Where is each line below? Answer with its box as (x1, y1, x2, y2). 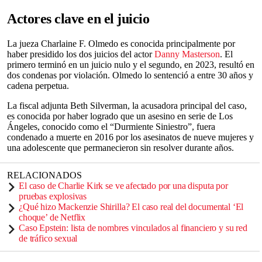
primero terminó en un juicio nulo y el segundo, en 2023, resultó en (7, 60, 254, 70)
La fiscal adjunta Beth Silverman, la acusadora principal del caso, (7, 101, 247, 111)
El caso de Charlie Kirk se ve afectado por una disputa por (19, 181, 228, 191)
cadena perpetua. (7, 81, 69, 91)
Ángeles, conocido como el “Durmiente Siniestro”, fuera (7, 122, 215, 132)
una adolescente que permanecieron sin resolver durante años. (7, 143, 234, 153)
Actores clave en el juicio (7, 11, 149, 27)
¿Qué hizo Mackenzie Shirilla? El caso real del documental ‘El (19, 202, 244, 212)
